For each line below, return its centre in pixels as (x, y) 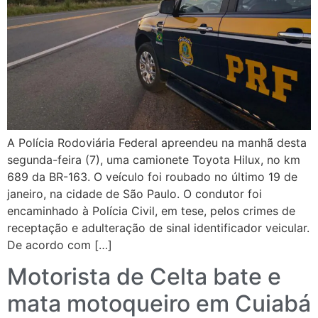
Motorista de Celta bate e (144, 277)
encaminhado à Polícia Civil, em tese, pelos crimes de (151, 211)
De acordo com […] (60, 245)
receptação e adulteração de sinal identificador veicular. (158, 228)
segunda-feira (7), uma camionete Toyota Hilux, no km (154, 160)
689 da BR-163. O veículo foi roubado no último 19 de (152, 177)
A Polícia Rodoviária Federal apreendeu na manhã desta (157, 143)
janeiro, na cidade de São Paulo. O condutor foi (135, 194)
